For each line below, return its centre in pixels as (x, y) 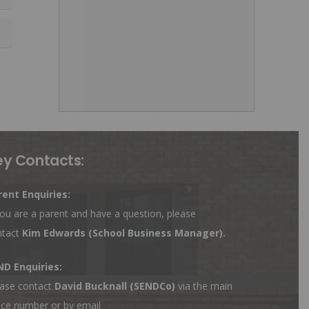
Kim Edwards (55, 233)
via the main (203, 286)
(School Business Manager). (157, 233)
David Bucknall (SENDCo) (114, 286)
